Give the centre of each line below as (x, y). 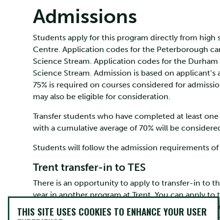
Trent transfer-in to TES (89, 167)
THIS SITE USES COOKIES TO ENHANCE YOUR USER (112, 211)
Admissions (85, 16)
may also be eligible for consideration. (103, 96)
